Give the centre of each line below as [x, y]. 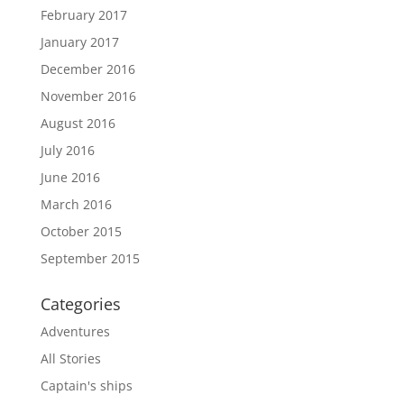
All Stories [70, 358]
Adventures [75, 331]
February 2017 [83, 14]
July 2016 [67, 150]
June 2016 [70, 177]
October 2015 [81, 231]
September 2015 [90, 258]
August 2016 [78, 123]
